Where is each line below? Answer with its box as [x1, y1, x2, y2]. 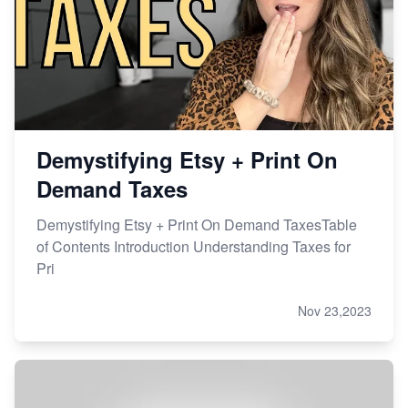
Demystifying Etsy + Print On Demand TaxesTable [36, 213, 357, 235]
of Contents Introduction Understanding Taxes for [36, 235, 351, 257]
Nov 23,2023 [298, 301, 372, 320]
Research [33, 46, 96, 67]
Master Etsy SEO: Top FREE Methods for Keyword [33, 24, 359, 46]
